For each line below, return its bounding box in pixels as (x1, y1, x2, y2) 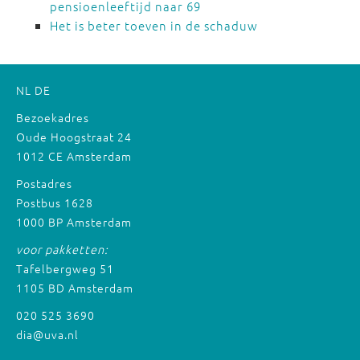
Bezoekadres (16, 109, 89, 125)
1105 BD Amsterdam (16, 280, 133, 296)
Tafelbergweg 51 (16, 260, 114, 276)
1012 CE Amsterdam (16, 148, 132, 164)
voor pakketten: (16, 241, 108, 257)
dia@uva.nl (16, 326, 79, 342)
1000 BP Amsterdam (16, 214, 132, 230)
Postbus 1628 (16, 194, 93, 211)
